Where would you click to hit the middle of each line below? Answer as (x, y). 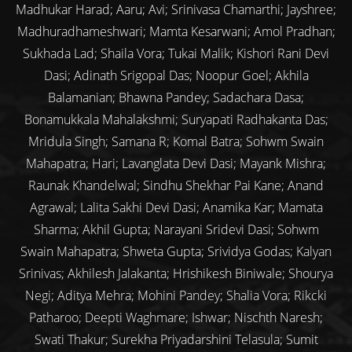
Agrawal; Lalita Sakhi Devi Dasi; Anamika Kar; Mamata (176, 208)
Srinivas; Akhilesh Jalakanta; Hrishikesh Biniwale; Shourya (176, 274)
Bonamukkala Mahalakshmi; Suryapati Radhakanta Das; (176, 120)
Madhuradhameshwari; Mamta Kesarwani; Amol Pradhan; (176, 32)
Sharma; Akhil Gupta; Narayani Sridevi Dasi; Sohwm (176, 230)
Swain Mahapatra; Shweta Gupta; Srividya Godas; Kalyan (176, 252)
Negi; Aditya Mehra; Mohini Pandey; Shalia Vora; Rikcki (176, 296)
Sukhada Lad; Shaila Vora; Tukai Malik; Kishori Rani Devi (176, 54)
